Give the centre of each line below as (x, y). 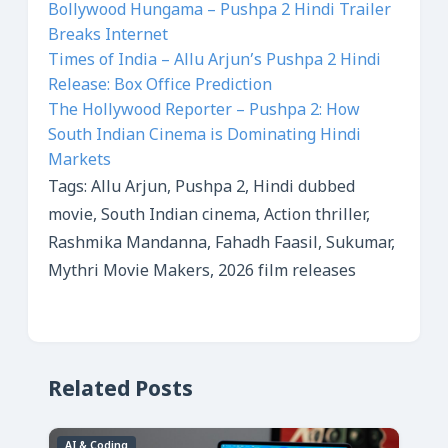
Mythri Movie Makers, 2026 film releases (202, 272)
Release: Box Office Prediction (160, 86)
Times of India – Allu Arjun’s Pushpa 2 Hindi (214, 61)
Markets (79, 161)
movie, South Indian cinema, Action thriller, (209, 216)
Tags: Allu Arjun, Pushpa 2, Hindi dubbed (201, 188)
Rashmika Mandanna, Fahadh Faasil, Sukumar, (221, 244)
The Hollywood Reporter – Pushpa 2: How (204, 111)
